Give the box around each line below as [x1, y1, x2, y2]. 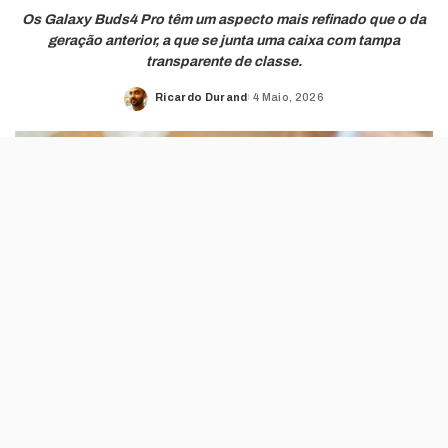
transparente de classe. [146, 54, 302, 69]
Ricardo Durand [155, 90, 248, 103]
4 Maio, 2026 [252, 90, 324, 103]
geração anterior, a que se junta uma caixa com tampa [48, 33, 400, 48]
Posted [154, 98, 199, 110]
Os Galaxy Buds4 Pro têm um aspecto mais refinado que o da [22, 12, 426, 27]
